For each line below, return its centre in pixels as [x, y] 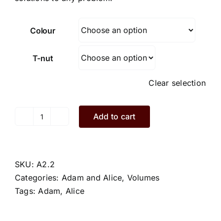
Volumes [143, 178]
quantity [56, 135]
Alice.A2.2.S [65, 122]
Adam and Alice [92, 178]
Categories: [38, 178]
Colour [43, 31]
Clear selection [177, 83]
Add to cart [114, 116]
